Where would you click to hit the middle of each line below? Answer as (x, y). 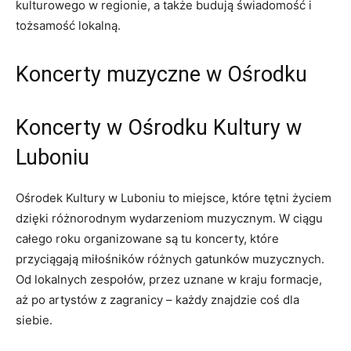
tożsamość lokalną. (68, 25)
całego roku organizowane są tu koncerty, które (147, 238)
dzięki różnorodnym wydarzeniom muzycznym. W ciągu (169, 218)
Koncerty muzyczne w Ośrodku (161, 74)
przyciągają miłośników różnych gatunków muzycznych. (170, 259)
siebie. (34, 320)
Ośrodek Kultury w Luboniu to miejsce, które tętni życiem (174, 197)
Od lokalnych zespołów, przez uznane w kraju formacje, (169, 279)
